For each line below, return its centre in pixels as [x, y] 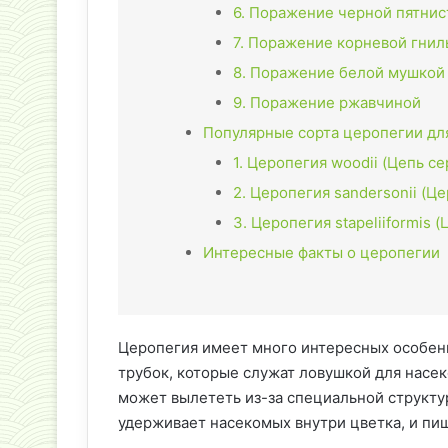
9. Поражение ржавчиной [327, 103]
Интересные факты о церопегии [321, 253]
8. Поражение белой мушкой [339, 73]
